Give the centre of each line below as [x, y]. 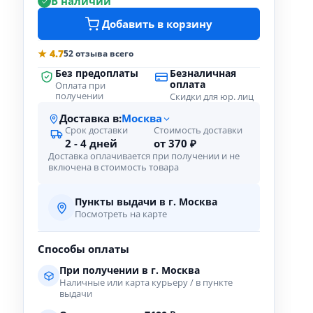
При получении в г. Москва [130, 270]
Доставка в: [90, 118]
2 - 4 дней [91, 143]
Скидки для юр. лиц [212, 97]
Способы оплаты [83, 249]
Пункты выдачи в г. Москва [146, 202]
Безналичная [203, 73]
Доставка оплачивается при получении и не [144, 156]
